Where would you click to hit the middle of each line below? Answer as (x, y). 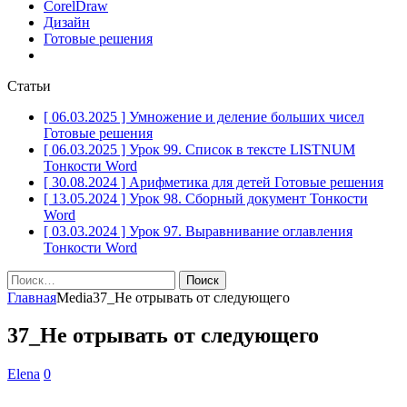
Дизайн (67, 22)
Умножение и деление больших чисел (247, 116)
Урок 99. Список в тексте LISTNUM (242, 149)
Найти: (28, 277)
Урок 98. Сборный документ (219, 198)
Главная (32, 297)
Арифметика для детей (202, 182)
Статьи (29, 85)
